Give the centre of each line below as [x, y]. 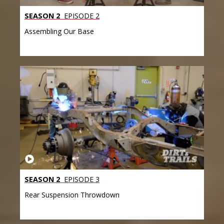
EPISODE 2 [81, 16]
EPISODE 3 [81, 179]
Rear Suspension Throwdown [72, 195]
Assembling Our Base [59, 31]
